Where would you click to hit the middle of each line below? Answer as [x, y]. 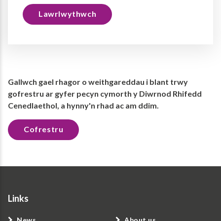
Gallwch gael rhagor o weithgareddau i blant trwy [98, 81]
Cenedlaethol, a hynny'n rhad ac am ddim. [83, 105]
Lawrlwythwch [68, 13]
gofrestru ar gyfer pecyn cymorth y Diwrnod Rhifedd [105, 93]
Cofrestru [44, 129]
